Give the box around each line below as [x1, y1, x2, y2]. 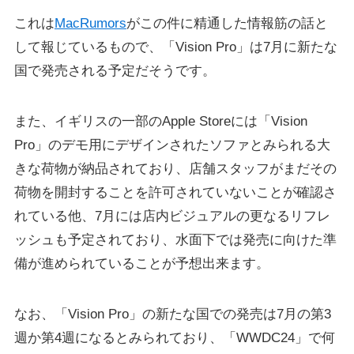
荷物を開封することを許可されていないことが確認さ [13, 185, 337, 201]
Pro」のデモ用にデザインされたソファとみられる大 [13, 137, 330, 153]
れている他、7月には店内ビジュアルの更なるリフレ [13, 209, 330, 224]
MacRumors [54, 15, 126, 31]
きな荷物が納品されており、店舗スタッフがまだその [13, 161, 337, 177]
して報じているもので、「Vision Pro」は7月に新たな [13, 39, 337, 55]
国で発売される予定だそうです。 [13, 62, 216, 78]
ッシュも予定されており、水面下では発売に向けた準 [13, 232, 337, 248]
